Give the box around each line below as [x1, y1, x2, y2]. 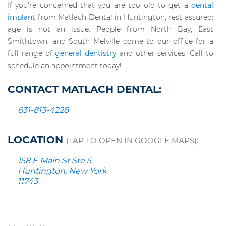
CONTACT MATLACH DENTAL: [8, 83, 161, 96]
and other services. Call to [117, 49, 214, 59]
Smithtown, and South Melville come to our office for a [8, 37, 213, 46]
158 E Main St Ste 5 [18, 156, 91, 166]
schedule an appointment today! [8, 61, 122, 71]
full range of [8, 49, 55, 59]
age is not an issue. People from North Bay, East [8, 25, 213, 34]
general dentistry [55, 49, 117, 59]
